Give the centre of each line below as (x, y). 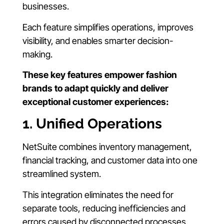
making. (37, 54)
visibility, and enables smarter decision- (98, 40)
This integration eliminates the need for (98, 194)
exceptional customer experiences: (95, 101)
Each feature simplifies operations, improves (108, 27)
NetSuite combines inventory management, (107, 147)
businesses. (46, 6)
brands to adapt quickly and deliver (95, 88)
